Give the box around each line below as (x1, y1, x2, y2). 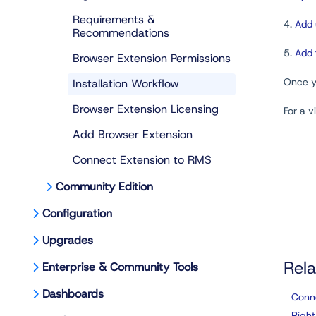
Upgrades (42, 233, 93, 248)
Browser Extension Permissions (73, 51, 231, 66)
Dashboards (42, 286, 104, 301)
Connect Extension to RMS (73, 152, 212, 167)
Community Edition (56, 179, 153, 194)
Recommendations (73, 25, 169, 40)
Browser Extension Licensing (73, 102, 219, 116)
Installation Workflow (73, 76, 179, 91)
